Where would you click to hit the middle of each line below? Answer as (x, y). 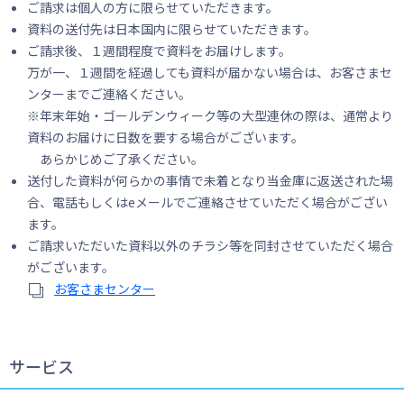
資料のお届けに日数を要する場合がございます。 (165, 137)
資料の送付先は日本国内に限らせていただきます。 (172, 29)
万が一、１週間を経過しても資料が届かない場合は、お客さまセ (210, 72)
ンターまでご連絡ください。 (109, 94)
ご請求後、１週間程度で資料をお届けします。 (159, 50)
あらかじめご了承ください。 (115, 159)
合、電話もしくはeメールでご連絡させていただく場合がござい (207, 202)
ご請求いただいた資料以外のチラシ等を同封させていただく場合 (210, 245)
